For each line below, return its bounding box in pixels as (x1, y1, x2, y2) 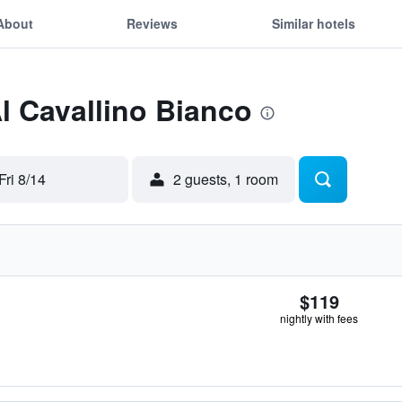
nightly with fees (280, 310, 358, 326)
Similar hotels (271, 13, 355, 32)
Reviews (127, 13, 179, 32)
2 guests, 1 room (173, 169, 278, 189)
